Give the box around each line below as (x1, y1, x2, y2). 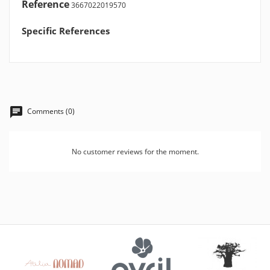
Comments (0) (25, 106, 75, 117)
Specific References (22, 25, 110, 37)
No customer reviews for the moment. (71, 146, 199, 157)
